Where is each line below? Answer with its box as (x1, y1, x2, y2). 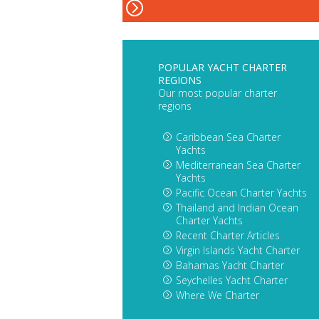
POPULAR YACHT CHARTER (158, 61, 287, 75)
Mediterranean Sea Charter (176, 158, 300, 172)
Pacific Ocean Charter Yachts (176, 186, 307, 200)
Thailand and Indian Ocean (176, 201, 298, 215)
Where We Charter (176, 288, 259, 303)
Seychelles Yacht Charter (176, 273, 288, 288)
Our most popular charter (158, 86, 277, 100)
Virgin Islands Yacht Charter (176, 244, 300, 258)
